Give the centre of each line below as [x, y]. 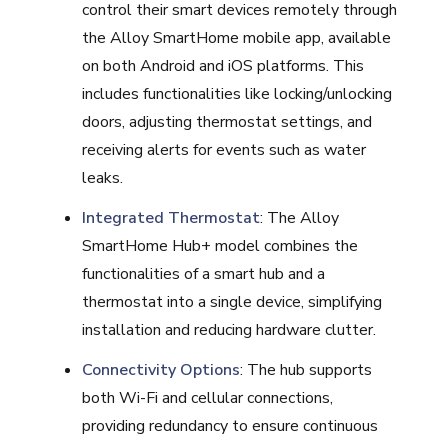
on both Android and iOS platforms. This [223, 66]
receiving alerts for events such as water [224, 150]
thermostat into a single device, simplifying [232, 302]
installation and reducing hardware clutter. [229, 330]
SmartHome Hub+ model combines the [220, 246]
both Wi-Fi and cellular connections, [208, 398]
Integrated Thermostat [171, 218]
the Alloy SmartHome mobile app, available [237, 38]
